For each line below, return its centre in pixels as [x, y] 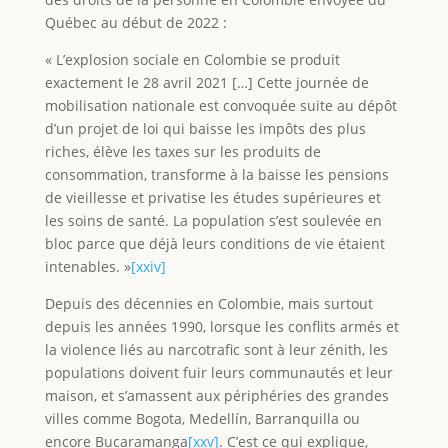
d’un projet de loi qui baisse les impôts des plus [205, 128]
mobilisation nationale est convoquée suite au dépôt [220, 105]
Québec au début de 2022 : [135, 22]
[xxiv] [148, 266]
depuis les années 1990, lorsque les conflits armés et [221, 326]
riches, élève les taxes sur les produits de [182, 151]
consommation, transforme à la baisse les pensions [216, 174]
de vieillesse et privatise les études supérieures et [212, 197]
